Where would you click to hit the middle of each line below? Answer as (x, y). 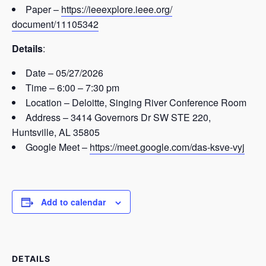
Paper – (43, 9)
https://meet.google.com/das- (150, 147)
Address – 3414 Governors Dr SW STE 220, (118, 118)
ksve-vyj (227, 147)
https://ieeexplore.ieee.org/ (117, 9)
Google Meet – (58, 147)
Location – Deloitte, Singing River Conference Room (136, 103)
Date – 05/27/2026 (64, 73)
